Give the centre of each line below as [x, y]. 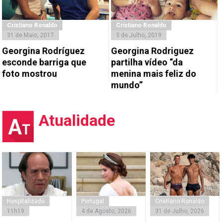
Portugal [92, 201]
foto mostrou [30, 74]
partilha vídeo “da [147, 62]
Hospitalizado [26, 201]
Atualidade [77, 121]
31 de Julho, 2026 [179, 211]
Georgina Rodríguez [44, 51]
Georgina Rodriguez [152, 51]
